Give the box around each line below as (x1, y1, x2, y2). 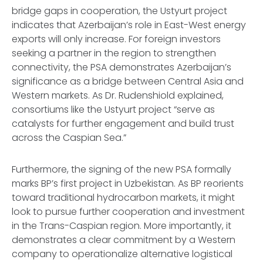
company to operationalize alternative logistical (12, 247, 232, 261)
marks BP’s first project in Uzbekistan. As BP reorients (12, 177, 244, 190)
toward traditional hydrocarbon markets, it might (12, 191, 235, 204)
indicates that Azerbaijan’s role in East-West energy (12, 18, 246, 32)
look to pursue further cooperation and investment (12, 205, 245, 218)
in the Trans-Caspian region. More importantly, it (12, 219, 231, 232)
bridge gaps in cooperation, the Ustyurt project (12, 4, 227, 18)
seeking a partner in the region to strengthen (12, 46, 216, 60)
